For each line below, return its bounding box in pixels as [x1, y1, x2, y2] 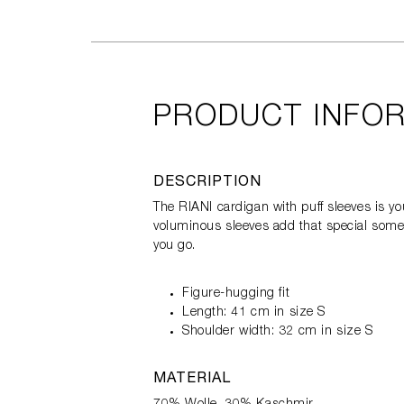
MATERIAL [153, 372, 231, 387]
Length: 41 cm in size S [182, 306, 326, 319]
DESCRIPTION [153, 175, 262, 190]
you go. [153, 239, 196, 252]
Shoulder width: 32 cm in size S [182, 325, 373, 338]
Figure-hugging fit [182, 287, 290, 300]
